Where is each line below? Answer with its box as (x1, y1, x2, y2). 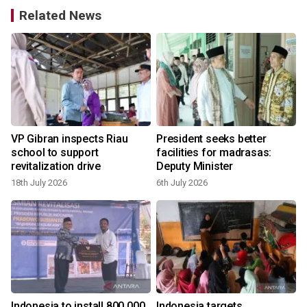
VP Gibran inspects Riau (11, 132, 128, 146)
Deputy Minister (156, 160, 233, 173)
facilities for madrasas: (156, 146, 272, 160)
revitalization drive (11, 160, 101, 173)
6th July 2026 (156, 177, 208, 188)
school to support (11, 146, 99, 160)
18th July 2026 (11, 177, 67, 188)
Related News (19, 8, 101, 24)
